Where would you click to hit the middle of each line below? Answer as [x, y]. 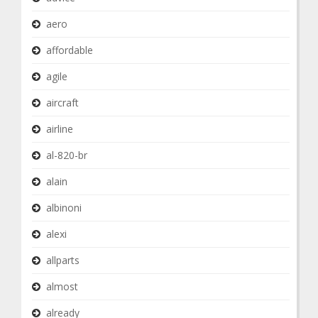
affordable [70, 50]
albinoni [64, 208]
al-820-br [67, 155]
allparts [63, 260]
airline [60, 129]
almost [62, 286]
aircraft [62, 103]
